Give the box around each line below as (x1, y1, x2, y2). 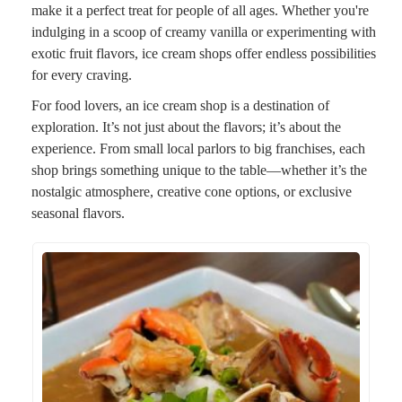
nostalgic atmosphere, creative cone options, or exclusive (31, 184, 352, 200)
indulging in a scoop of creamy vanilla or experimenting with (31, 24, 376, 40)
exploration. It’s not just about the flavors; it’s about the (31, 119, 341, 135)
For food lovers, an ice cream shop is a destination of (31, 98, 329, 114)
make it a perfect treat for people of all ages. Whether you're (31, 3, 369, 19)
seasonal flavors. (31, 205, 125, 222)
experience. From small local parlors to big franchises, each (31, 141, 365, 157)
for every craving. (31, 67, 132, 83)
